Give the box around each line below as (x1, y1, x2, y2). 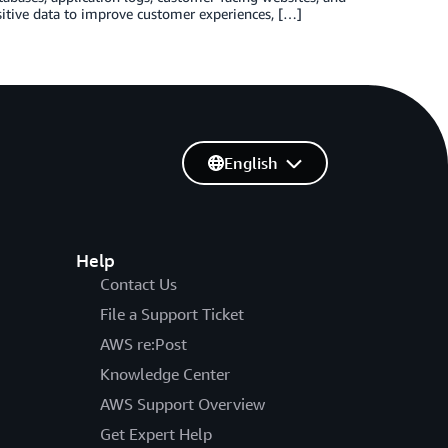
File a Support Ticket (99, 303, 244, 324)
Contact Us (99, 273, 177, 294)
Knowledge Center (99, 363, 230, 384)
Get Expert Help (99, 423, 212, 444)
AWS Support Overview (99, 393, 265, 414)
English (223, 152, 278, 173)
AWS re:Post (99, 333, 187, 354)
